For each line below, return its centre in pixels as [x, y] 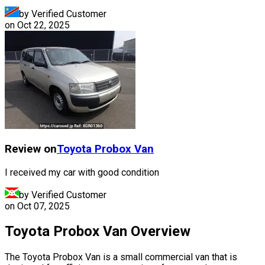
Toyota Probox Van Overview [98, 232]
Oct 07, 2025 [43, 206]
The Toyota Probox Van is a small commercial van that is [121, 257]
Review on [31, 149]
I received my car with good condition [82, 172]
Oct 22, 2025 [43, 25]
